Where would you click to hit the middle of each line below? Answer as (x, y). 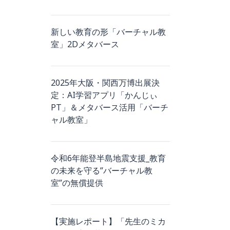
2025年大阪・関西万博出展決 (105, 83)
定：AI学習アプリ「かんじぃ (104, 95)
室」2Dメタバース (85, 44)
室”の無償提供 (77, 183)
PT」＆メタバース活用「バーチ (109, 107)
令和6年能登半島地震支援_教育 (108, 158)
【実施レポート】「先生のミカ (108, 221)
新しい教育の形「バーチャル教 (108, 32)
